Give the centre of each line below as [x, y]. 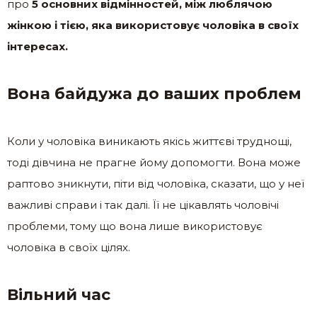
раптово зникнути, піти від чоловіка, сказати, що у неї [156, 184]
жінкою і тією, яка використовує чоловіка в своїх [153, 25]
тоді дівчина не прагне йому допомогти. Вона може [154, 163]
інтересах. [38, 47]
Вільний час [59, 295]
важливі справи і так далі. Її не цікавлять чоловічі [143, 205]
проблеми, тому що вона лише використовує [135, 226]
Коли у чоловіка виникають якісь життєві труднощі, [149, 142]
